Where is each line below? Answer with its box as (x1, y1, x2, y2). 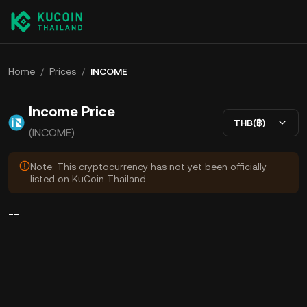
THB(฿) (234, 116, 265, 128)
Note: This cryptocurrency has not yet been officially (30, 161, 267, 172)
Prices (49, 66, 76, 77)
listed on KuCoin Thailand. (30, 173, 148, 184)
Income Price (29, 103, 115, 120)
